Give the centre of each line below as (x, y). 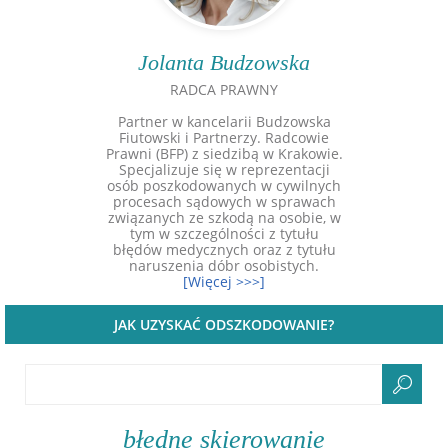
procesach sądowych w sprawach (224, 201)
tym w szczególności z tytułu (224, 233)
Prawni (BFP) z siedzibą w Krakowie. (224, 153)
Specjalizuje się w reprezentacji (224, 169)
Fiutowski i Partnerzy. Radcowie (224, 137)
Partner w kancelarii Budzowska (224, 121)
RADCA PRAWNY (224, 89)
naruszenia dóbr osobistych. (224, 265)
